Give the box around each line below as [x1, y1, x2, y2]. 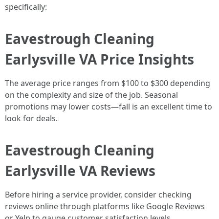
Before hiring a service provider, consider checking [5, 189, 192, 200]
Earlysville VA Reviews [5, 161, 155, 180]
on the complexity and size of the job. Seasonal [5, 89, 178, 100]
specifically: [5, 1, 47, 12]
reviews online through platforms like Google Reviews [5, 201, 205, 212]
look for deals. [5, 113, 58, 124]
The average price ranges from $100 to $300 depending [5, 78, 210, 88]
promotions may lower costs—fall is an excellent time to [5, 101, 212, 112]
